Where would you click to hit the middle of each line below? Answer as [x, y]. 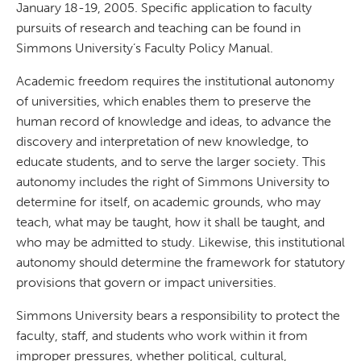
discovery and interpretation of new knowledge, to [162, 141]
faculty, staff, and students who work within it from [162, 336]
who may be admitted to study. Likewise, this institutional [180, 242]
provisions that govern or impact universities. [146, 282]
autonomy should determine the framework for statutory [180, 262]
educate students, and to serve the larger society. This [171, 162]
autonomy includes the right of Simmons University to [173, 182]
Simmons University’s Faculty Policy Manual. [145, 48]
